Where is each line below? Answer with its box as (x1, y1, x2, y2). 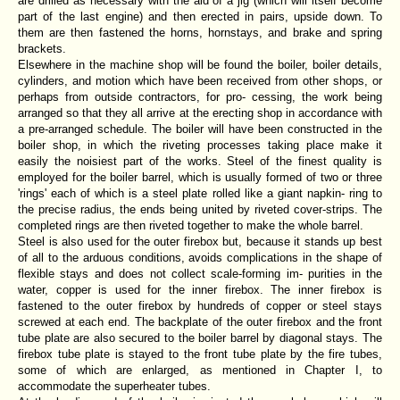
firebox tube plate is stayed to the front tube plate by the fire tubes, (18, 346, 382, 361)
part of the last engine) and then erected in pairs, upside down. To (18, 9, 382, 23)
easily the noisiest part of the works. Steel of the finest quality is (18, 154, 382, 168)
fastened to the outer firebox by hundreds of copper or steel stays (18, 298, 382, 312)
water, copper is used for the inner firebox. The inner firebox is (18, 282, 382, 296)
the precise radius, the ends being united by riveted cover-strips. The (18, 202, 382, 216)
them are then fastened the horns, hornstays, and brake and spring (18, 25, 382, 39)
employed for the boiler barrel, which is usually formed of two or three (18, 170, 382, 184)
